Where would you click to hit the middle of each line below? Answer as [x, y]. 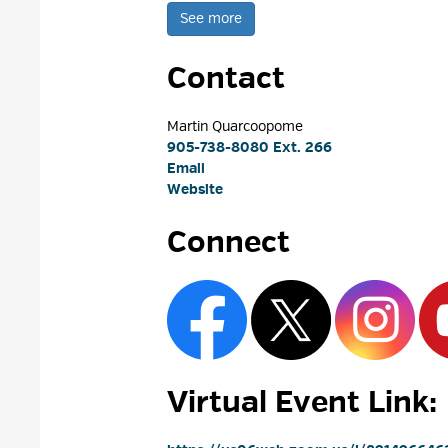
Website [195, 189]
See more [211, 18]
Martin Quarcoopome [235, 126]
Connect [229, 242]
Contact [226, 78]
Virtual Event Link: [302, 402]
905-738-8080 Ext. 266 [250, 147]
